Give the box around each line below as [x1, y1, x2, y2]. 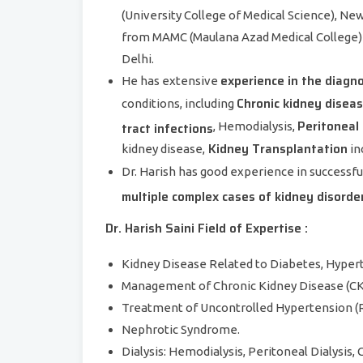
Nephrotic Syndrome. [122, 322, 240, 336]
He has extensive [122, 74, 220, 88]
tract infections [122, 119, 213, 133]
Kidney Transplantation [205, 139, 348, 159]
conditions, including [122, 96, 237, 110]
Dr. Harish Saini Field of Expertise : [105, 219, 308, 238]
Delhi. [122, 52, 154, 66]
